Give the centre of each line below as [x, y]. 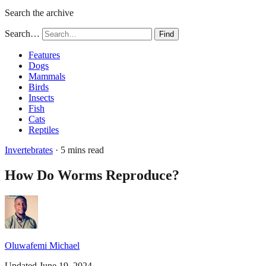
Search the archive [39, 13]
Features [44, 55]
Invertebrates [29, 150]
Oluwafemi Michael [42, 245]
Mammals [47, 76]
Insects [41, 98]
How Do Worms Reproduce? [92, 175]
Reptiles [44, 130]
